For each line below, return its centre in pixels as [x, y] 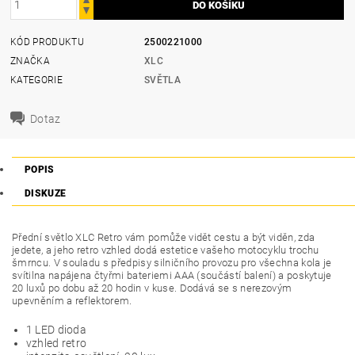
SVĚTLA [163, 80]
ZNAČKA [31, 61]
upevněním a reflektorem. [72, 301]
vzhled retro [56, 344]
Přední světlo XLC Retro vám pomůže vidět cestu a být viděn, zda [164, 238]
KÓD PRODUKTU [47, 42]
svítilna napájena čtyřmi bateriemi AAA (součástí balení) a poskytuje [172, 276]
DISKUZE [46, 194]
